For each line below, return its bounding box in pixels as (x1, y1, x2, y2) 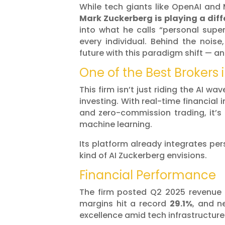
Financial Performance (79, 167, 216, 184)
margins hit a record (79, 198, 170, 210)
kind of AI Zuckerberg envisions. (79, 150, 207, 162)
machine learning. (79, 119, 152, 131)
